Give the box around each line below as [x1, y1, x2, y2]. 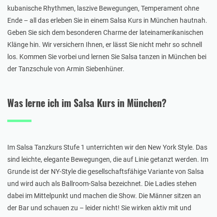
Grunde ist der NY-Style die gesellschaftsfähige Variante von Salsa [7, 167, 204, 175]
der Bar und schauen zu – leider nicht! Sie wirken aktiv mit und [7, 203, 191, 212]
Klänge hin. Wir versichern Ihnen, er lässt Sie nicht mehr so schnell [7, 40, 202, 48]
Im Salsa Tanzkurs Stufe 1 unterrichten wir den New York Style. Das [7, 143, 207, 151]
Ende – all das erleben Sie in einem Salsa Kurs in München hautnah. [7, 16, 207, 24]
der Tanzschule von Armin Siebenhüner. [7, 64, 124, 73]
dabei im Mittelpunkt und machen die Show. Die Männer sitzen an [7, 191, 201, 200]
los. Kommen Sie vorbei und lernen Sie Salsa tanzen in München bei [7, 52, 206, 61]
